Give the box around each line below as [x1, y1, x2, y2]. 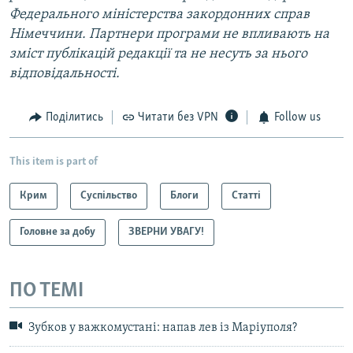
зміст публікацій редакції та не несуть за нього [9, 46, 307, 62]
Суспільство [80, 189, 137, 202]
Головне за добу [20, 225, 95, 238]
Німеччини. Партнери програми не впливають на [9, 27, 329, 43]
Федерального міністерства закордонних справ [9, 7, 310, 23]
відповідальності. [9, 66, 120, 82]
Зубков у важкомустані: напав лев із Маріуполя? [26, 321, 297, 335]
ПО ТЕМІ [9, 280, 84, 302]
